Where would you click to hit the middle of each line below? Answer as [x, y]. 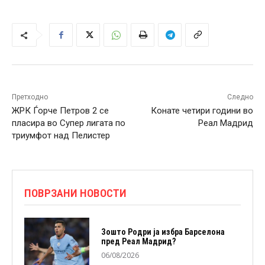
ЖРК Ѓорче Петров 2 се [60, 111]
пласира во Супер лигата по [69, 123]
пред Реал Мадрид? [138, 242]
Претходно [30, 97]
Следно [240, 97]
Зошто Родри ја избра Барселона [163, 232]
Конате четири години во [202, 111]
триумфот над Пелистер [61, 136]
